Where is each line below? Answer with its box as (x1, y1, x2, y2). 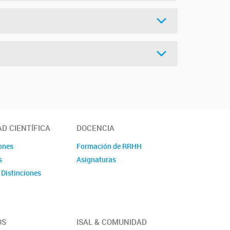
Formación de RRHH (76, 141, 142, 151)
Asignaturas (76, 154, 117, 164)
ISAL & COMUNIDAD (76, 217, 147, 227)
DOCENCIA (76, 122, 115, 133)
